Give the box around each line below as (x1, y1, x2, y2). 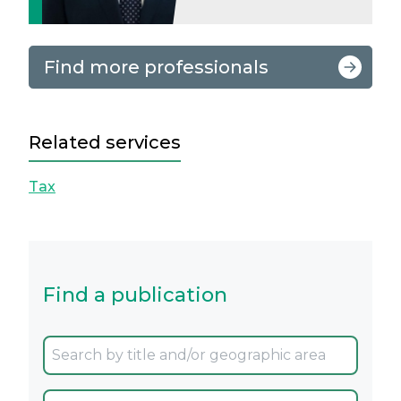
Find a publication (43, 283, 227, 307)
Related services (29, 132, 181, 153)
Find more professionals (44, 56, 269, 78)
